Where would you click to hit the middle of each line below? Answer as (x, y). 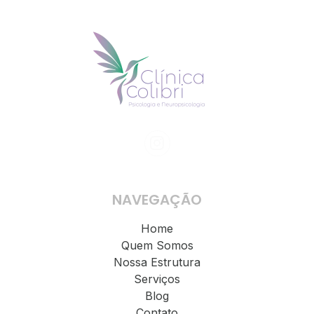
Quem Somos (157, 245)
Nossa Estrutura (157, 262)
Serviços (157, 279)
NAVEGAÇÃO (157, 199)
